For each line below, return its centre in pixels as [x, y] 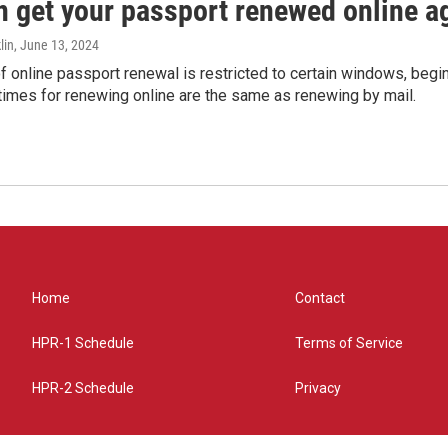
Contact [320, 297]
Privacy [318, 387]
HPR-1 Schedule [83, 342]
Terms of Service [349, 342]
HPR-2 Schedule [83, 387]
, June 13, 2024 [56, 45]
